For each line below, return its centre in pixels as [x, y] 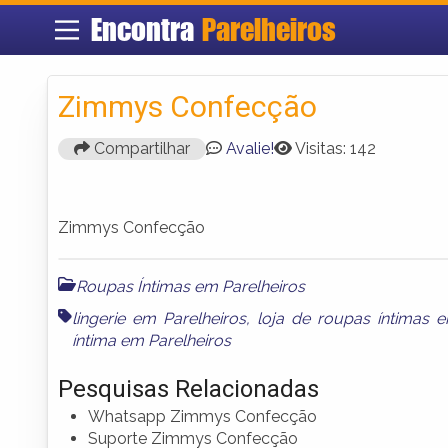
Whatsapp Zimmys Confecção [202, 416]
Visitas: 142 [335, 148]
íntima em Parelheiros [151, 340]
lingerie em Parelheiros [159, 318]
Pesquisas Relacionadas [188, 388]
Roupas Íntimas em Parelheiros [190, 286]
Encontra [146, 29]
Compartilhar [140, 148]
